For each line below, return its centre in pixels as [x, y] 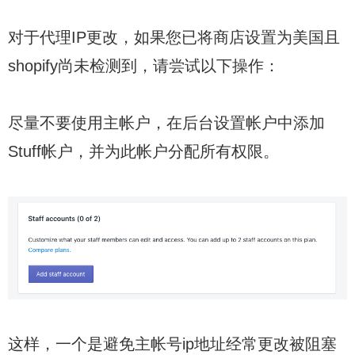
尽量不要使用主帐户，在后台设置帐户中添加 [166, 122]
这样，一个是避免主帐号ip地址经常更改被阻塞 [172, 344]
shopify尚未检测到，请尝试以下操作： [144, 65]
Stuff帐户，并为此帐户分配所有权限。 [143, 151]
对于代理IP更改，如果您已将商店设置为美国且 [174, 37]
